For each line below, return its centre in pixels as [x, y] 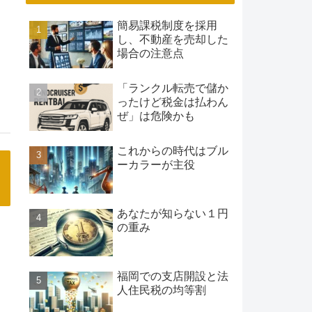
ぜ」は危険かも [156, 116]
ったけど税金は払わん [173, 102]
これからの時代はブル [173, 150]
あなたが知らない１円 [173, 213]
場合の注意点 [150, 54]
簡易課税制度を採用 [167, 26]
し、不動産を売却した [173, 40]
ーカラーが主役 [156, 164]
